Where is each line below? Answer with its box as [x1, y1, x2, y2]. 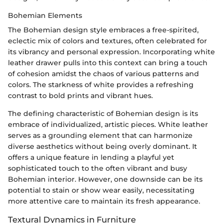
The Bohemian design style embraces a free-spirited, [8, 25, 199, 35]
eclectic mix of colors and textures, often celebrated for [8, 36, 207, 46]
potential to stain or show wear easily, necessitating [8, 186, 195, 195]
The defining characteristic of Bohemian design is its [8, 109, 198, 118]
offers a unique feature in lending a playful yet [8, 153, 174, 162]
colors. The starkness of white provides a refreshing [8, 80, 194, 90]
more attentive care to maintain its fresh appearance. [8, 197, 200, 206]
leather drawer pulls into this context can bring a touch [8, 58, 208, 68]
